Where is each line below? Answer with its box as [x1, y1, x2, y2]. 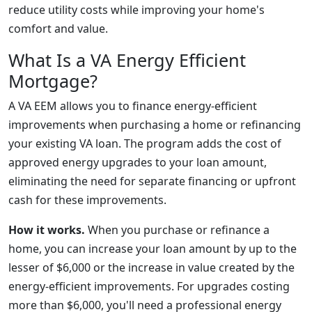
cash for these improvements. [8, 192, 166, 208]
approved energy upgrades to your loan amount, [8, 155, 267, 170]
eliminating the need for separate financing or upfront [8, 173, 296, 189]
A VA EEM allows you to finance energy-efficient [8, 98, 257, 114]
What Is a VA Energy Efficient [8, 48, 246, 72]
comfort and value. [8, 21, 108, 36]
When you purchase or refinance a [85, 222, 270, 237]
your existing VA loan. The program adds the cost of [8, 136, 281, 151]
